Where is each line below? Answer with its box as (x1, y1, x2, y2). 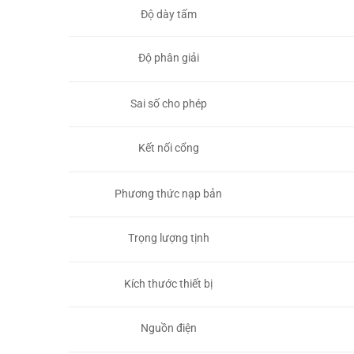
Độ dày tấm (140, 7, 197, 21)
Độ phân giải (137, 51, 199, 65)
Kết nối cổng (137, 141, 199, 155)
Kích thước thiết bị (124, 277, 213, 290)
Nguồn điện (140, 322, 197, 335)
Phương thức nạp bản (115, 186, 223, 200)
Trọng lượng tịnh (127, 232, 209, 245)
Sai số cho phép (130, 96, 207, 110)
